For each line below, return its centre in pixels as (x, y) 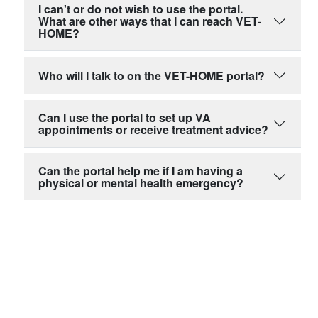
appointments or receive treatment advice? (153, 130)
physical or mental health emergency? (141, 183)
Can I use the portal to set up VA (125, 118)
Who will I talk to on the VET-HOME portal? (152, 75)
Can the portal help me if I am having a (141, 171)
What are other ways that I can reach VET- (150, 21)
